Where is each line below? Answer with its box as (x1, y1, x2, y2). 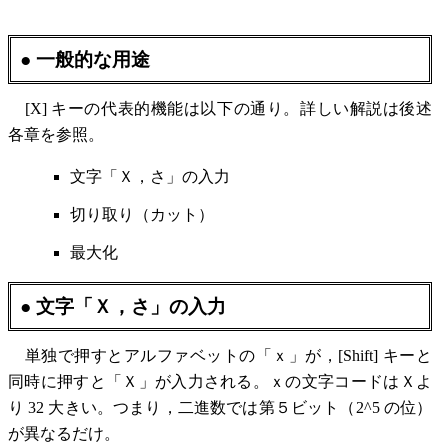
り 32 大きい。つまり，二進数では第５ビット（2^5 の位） (8, 398, 432, 416)
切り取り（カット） (70, 205, 215, 223)
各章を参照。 (8, 125, 104, 143)
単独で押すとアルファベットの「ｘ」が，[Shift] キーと (8, 346, 432, 364)
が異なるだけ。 (8, 424, 120, 442)
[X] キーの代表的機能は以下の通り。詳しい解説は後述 (8, 99, 432, 117)
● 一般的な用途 (20, 45, 151, 71)
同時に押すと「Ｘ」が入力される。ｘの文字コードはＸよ (8, 372, 432, 390)
